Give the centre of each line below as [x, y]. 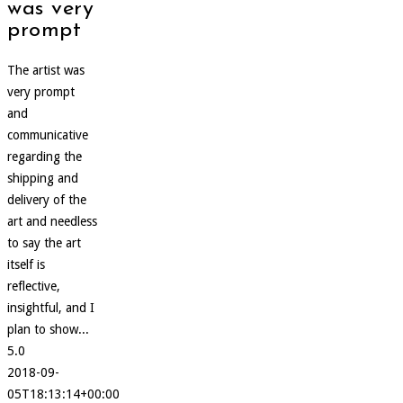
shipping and [43, 178]
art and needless [52, 221]
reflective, [34, 286]
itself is [26, 264]
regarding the [45, 156]
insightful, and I [51, 307]
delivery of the [47, 199]
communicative [48, 134]
